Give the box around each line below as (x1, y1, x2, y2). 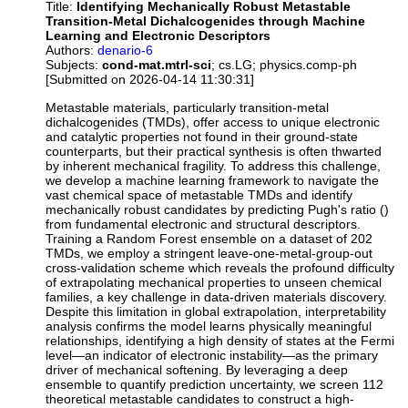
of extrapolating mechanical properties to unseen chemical (46, 274, 382, 290)
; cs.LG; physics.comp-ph (211, 57, 358, 73)
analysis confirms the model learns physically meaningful (46, 318, 372, 333)
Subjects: (46, 57, 99, 73)
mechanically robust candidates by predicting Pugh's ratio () (46, 201, 390, 217)
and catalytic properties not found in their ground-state (46, 128, 359, 144)
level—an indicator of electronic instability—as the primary (46, 347, 379, 362)
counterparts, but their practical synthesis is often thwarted (46, 143, 382, 158)
